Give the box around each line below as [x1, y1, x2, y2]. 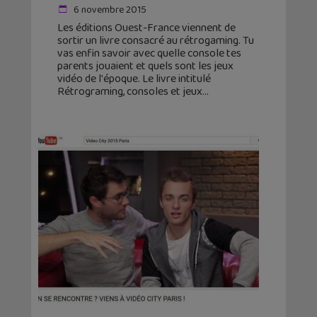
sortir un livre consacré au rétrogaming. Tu [57, 32, 254, 50]
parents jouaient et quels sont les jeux [57, 57, 234, 76]
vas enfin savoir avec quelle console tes [57, 45, 241, 63]
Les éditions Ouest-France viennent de [57, 19, 236, 38]
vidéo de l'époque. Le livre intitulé [57, 70, 211, 88]
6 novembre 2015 [71, 2, 146, 18]
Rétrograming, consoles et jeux [57, 83, 202, 101]
